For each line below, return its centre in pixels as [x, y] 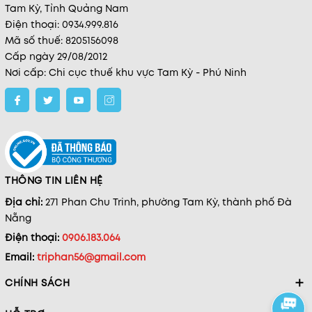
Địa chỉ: [25, 202]
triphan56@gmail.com [91, 257]
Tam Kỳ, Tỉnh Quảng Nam [67, 9]
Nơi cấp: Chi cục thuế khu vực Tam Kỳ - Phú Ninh [126, 73]
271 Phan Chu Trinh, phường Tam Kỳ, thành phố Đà [169, 202]
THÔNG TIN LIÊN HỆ [54, 180]
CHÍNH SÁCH [37, 282]
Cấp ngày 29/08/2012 [56, 57]
